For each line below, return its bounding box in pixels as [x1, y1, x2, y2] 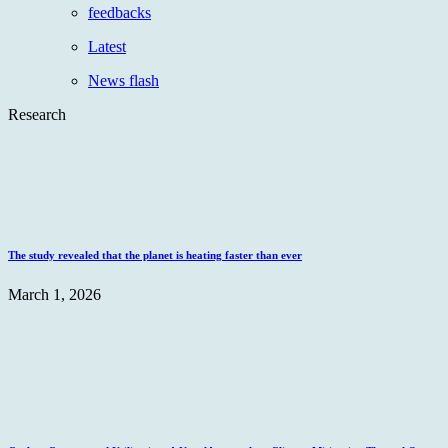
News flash [88, 71, 159, 89]
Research [8, 105, 66, 123]
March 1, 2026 [8, 285, 101, 303]
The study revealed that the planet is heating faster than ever [8, 248, 302, 261]
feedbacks [88, 3, 151, 21]
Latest [88, 37, 126, 55]
